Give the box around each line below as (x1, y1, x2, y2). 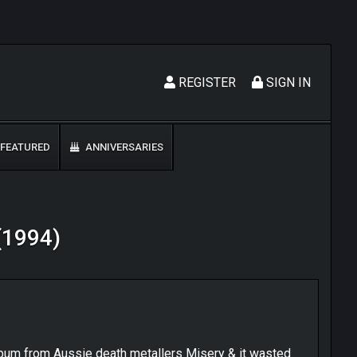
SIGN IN (263, 75, 311, 90)
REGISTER (175, 75, 236, 90)
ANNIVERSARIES (83, 141, 163, 153)
